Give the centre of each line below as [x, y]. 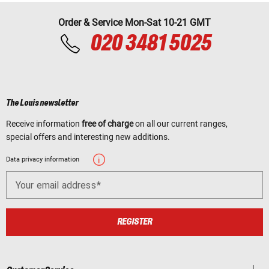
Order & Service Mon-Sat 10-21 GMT [134, 23]
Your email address [56, 185]
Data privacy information [43, 160]
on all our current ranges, [180, 124]
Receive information [44, 124]
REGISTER [134, 222]
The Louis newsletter [42, 104]
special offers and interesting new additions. [88, 137]
